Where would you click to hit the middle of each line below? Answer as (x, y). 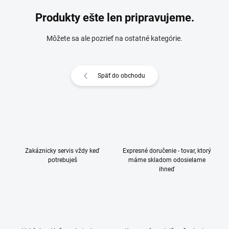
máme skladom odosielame (167, 160)
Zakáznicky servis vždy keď (62, 151)
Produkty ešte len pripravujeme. (114, 18)
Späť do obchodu (121, 76)
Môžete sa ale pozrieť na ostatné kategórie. (114, 38)
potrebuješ (62, 160)
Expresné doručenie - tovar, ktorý (167, 151)
